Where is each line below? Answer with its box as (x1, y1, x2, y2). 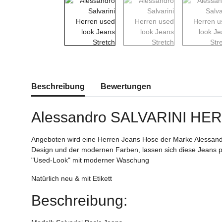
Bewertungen (101, 82, 151, 91)
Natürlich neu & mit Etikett (31, 174, 112, 183)
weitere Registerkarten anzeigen (31, 77, 132, 86)
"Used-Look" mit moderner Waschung (31, 156, 149, 165)
